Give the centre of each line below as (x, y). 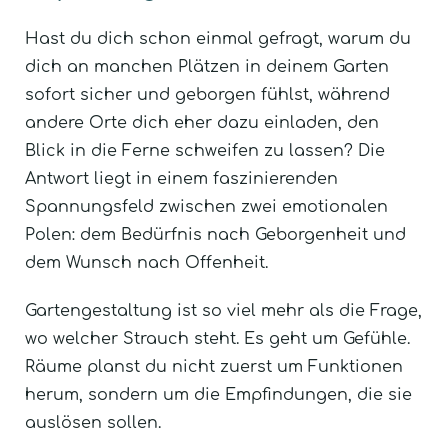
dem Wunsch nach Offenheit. (146, 262)
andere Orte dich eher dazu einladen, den (202, 122)
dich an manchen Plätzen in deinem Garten (207, 66)
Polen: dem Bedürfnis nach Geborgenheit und (215, 234)
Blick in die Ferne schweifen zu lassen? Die (205, 150)
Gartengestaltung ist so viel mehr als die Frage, (223, 310)
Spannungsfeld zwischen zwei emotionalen (206, 206)
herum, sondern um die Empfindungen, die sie (218, 394)
